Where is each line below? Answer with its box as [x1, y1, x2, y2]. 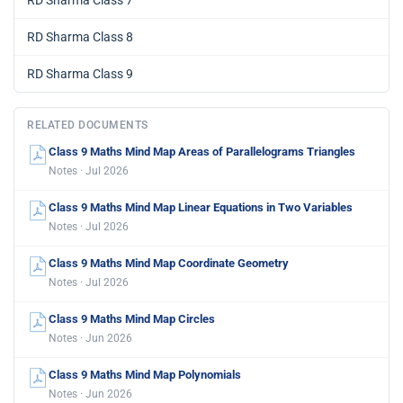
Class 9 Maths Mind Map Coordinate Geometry [49, 256, 289, 270]
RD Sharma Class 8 [27, 30, 133, 44]
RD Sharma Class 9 [27, 67, 133, 81]
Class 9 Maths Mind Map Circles [49, 312, 215, 326]
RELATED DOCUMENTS [27, 119, 148, 131]
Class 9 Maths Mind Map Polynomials [49, 368, 241, 381]
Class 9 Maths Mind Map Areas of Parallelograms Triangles [49, 145, 355, 158]
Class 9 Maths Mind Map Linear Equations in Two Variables [49, 201, 353, 214]
